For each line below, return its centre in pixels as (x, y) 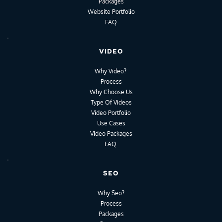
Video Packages (111, 134)
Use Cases (111, 123)
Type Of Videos (111, 103)
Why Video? (110, 71)
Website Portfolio (111, 12)
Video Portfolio (111, 113)
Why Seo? (111, 193)
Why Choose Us (111, 92)
